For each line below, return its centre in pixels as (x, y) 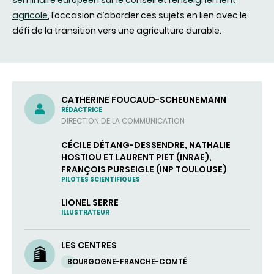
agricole (30, 15)
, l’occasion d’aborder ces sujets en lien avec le (147, 15)
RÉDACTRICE (82, 109)
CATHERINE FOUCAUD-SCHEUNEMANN (144, 99)
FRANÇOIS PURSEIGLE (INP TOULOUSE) (144, 169)
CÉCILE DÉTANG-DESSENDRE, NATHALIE (146, 145)
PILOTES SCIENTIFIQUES (101, 179)
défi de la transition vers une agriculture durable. (117, 30)
